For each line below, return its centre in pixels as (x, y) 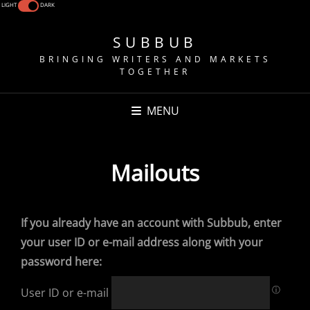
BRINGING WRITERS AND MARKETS (155, 59)
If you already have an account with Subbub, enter (151, 223)
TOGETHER (155, 72)
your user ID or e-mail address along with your (142, 242)
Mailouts (155, 173)
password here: (61, 262)
